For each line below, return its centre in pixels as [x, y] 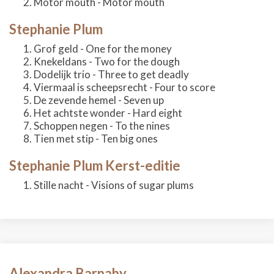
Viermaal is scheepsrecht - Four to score [124, 87]
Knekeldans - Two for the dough [107, 61]
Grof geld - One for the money [103, 49]
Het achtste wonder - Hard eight [108, 113]
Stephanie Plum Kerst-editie [95, 165]
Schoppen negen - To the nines [102, 126]
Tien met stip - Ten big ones [96, 139]
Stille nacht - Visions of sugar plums [114, 185]
